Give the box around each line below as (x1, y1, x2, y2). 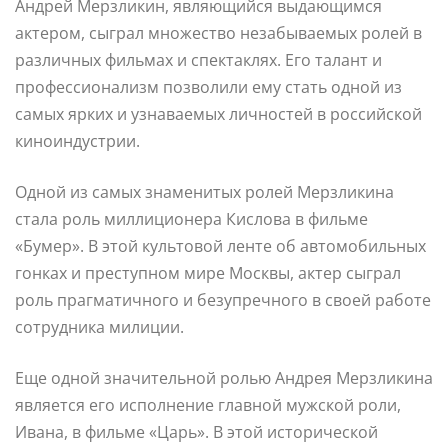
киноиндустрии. (15, 129, 140, 152)
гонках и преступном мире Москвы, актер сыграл (15, 261, 401, 284)
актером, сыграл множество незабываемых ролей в (15, 21, 422, 44)
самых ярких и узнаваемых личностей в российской (15, 102, 422, 125)
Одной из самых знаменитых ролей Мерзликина (15, 180, 394, 203)
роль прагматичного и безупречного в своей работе (15, 288, 431, 311)
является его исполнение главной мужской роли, (15, 393, 401, 416)
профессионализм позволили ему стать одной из (15, 75, 402, 98)
